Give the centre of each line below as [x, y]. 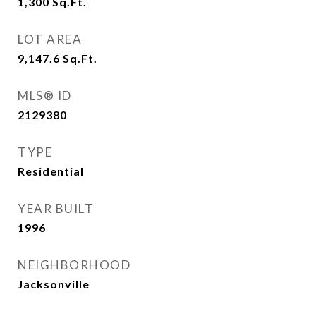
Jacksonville [54, 284]
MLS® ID [45, 96]
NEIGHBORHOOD [74, 265]
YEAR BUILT [56, 208]
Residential [51, 171]
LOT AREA [50, 39]
